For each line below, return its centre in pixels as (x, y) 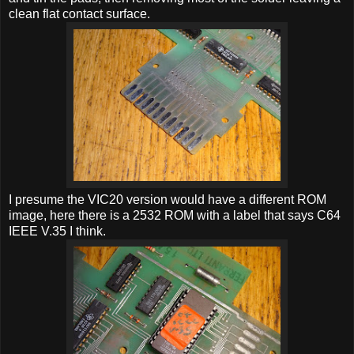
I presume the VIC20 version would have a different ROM (168, 199)
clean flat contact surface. (79, 13)
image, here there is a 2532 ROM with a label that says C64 (175, 215)
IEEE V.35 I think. (57, 231)
